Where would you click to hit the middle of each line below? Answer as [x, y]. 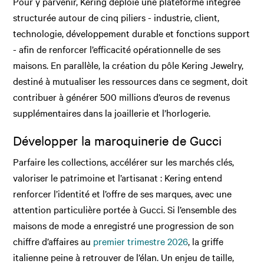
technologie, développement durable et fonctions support [132, 33]
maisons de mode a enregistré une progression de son [124, 225]
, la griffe [206, 241]
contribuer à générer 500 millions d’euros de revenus [122, 97]
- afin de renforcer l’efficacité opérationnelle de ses [117, 49]
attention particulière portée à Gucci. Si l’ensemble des [125, 209]
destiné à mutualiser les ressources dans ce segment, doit [131, 81]
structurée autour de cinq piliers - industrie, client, [116, 17]
